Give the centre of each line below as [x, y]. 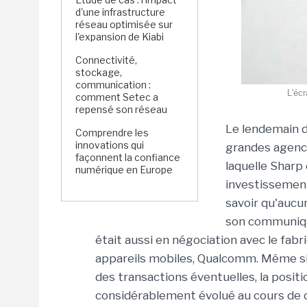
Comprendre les [112, 133]
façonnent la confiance [128, 157]
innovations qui [110, 145]
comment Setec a [117, 97]
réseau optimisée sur [124, 24]
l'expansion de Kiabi [121, 37]
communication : [113, 85]
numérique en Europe [124, 170]
